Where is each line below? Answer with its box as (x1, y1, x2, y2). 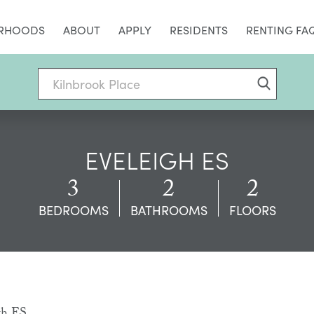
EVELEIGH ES (85, 142, 229, 176)
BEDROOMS (38, 202, 109, 219)
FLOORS (228, 202, 276, 219)
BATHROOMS (130, 202, 207, 219)
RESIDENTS (170, 22, 228, 37)
